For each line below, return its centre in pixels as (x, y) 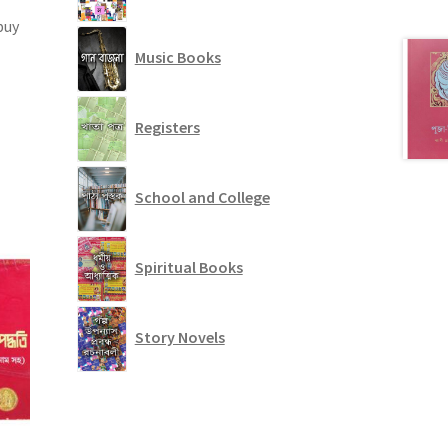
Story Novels (179, 337)
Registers (167, 127)
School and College (202, 197)
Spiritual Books (188, 267)
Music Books (177, 57)
